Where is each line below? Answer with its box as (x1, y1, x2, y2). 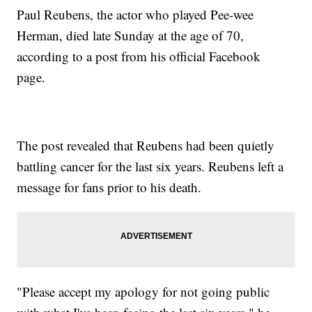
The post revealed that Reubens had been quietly (17, 136, 275, 155)
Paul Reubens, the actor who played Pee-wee (17, 6, 254, 24)
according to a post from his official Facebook (17, 47, 261, 65)
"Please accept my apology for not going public (17, 283, 270, 301)
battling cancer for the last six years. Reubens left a (17, 157, 284, 175)
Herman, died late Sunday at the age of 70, (17, 26, 244, 45)
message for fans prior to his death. (17, 178, 206, 196)
